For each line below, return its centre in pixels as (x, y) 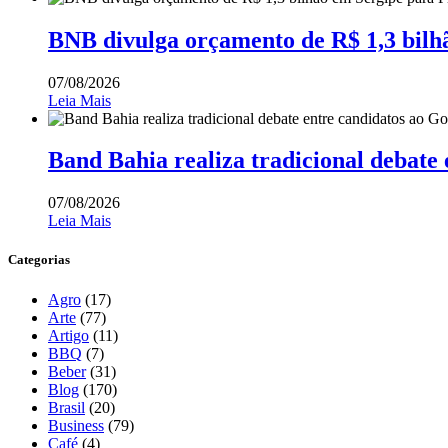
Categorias (39, 260)
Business (76, 425)
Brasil (66, 407)
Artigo (68, 335)
